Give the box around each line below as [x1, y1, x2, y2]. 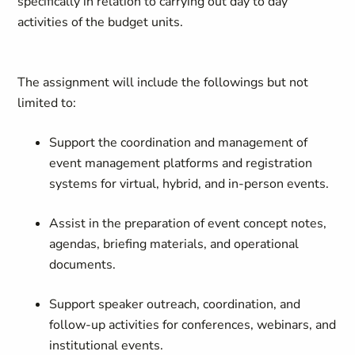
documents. [49, 256, 120, 273]
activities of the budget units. [17, 13, 190, 31]
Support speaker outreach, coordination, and [49, 296, 301, 313]
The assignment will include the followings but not [17, 74, 309, 91]
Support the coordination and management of [49, 134, 308, 151]
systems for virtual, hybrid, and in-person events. [49, 175, 333, 193]
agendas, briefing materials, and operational [49, 235, 300, 253]
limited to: [17, 94, 80, 112]
